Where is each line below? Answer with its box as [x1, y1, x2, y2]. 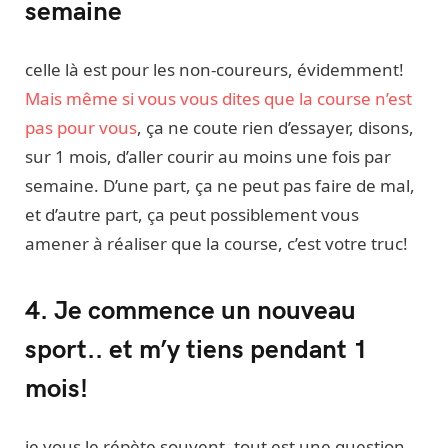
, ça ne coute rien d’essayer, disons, [137, 115, 414, 139]
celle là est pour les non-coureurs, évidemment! [25, 57, 404, 81]
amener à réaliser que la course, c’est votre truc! [25, 231, 408, 255]
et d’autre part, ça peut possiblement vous [25, 202, 359, 226]
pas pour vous [25, 115, 137, 139]
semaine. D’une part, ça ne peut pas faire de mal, [25, 173, 415, 197]
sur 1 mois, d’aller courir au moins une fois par [25, 144, 391, 168]
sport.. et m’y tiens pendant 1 [25, 330, 368, 366]
